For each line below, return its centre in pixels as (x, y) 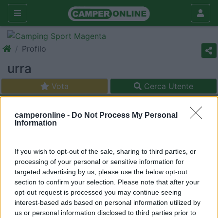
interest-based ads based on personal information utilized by (108, 203)
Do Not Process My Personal (125, 115)
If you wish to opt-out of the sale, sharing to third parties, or (105, 152)
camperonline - (43, 115)
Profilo (34, 49)
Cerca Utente (167, 86)
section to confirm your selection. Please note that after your (107, 182)
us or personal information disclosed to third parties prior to (105, 213)
